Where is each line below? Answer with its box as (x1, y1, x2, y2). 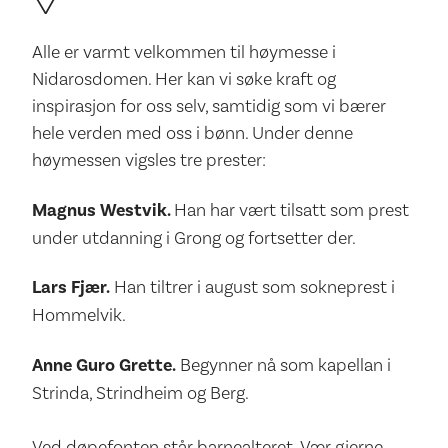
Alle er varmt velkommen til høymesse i (32, 41, 336, 63)
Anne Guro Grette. (32, 353, 176, 376)
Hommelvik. (32, 304, 126, 326)
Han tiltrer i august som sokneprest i (110, 276, 395, 298)
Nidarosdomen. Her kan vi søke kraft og (32, 68, 336, 90)
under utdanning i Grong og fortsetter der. (32, 226, 356, 248)
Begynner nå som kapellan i (176, 353, 391, 375)
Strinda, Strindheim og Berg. (32, 381, 249, 403)
